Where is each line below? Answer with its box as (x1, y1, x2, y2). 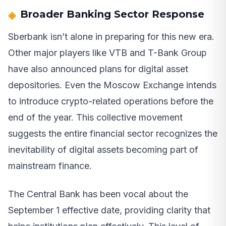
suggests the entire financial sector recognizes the (8, 128, 217, 139)
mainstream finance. (8, 160, 92, 172)
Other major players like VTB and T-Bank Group (8, 47, 207, 59)
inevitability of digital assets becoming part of (8, 144, 198, 155)
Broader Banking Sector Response (20, 8, 204, 21)
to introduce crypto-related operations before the (8, 96, 213, 107)
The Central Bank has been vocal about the (8, 189, 188, 200)
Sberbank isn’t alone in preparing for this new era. (8, 31, 214, 42)
